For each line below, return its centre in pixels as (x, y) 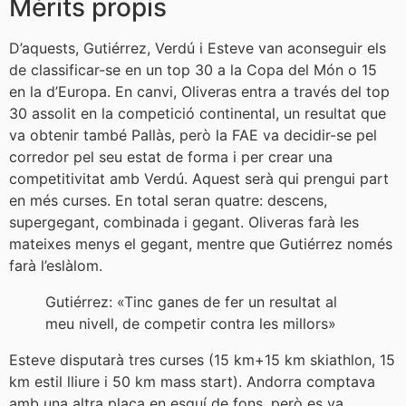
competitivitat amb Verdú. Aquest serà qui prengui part (199, 178)
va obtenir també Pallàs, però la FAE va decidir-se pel (193, 135)
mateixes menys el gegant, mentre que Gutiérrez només (201, 243)
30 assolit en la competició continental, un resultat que (198, 113)
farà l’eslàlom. (56, 265)
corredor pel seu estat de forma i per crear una (171, 156)
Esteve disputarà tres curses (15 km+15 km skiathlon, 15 (202, 359)
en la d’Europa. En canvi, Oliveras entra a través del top (199, 91)
